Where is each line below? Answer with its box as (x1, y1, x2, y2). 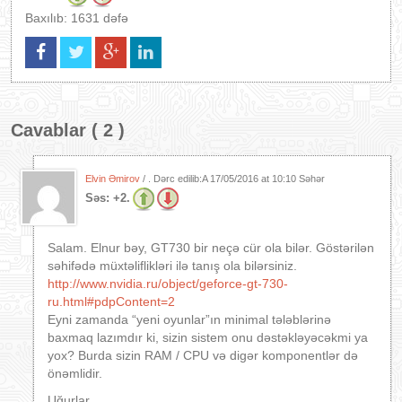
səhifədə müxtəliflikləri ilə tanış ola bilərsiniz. (48, 258, 297, 273)
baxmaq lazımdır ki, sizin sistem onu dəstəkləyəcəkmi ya (48, 330, 368, 345)
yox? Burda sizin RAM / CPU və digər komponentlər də (48, 348, 358, 363)
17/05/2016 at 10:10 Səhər (210, 173, 325, 184)
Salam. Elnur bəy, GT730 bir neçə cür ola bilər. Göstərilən (48, 240, 374, 255)
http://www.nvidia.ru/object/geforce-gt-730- (48, 276, 288, 291)
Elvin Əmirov (85, 173, 140, 184)
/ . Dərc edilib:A (140, 173, 210, 184)
